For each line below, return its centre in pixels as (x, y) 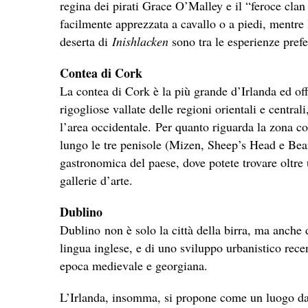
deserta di (86, 41)
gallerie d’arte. (96, 180)
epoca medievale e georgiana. (134, 265)
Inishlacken (140, 41)
